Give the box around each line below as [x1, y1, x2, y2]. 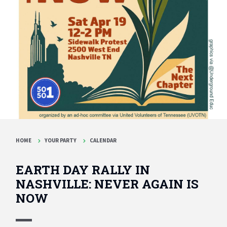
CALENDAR [90, 137, 117, 144]
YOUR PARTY [45, 137, 77, 144]
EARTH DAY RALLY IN [16, 161, 150, 178]
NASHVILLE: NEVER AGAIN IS [16, 175, 199, 192]
